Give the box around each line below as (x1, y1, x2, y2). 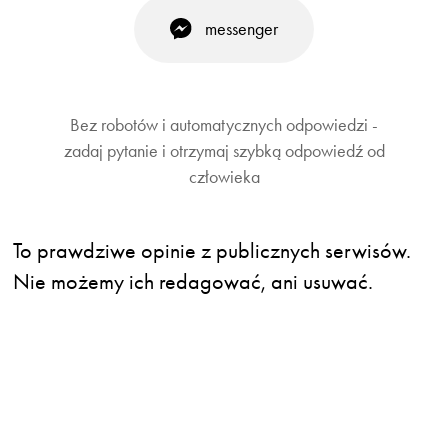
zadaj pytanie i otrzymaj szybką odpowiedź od (63, 139, 385, 161)
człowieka (188, 165, 260, 187)
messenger (205, 18, 279, 40)
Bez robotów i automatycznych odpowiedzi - (70, 113, 378, 135)
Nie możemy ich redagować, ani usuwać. (13, 267, 374, 295)
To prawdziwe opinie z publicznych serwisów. (13, 236, 412, 264)
